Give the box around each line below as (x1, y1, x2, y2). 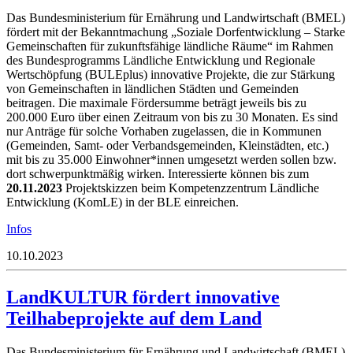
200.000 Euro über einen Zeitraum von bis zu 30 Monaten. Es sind (6, 110, 338, 124)
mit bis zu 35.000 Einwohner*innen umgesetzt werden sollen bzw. (6, 152, 336, 166)
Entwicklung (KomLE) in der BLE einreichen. (6, 195, 239, 209)
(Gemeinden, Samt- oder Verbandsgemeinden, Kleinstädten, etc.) (6, 138, 329, 152)
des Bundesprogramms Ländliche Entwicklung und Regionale (6, 53, 315, 67)
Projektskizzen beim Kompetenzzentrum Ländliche (62, 180, 319, 195)
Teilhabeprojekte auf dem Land (6, 307, 262, 329)
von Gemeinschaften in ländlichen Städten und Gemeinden (6, 81, 299, 95)
